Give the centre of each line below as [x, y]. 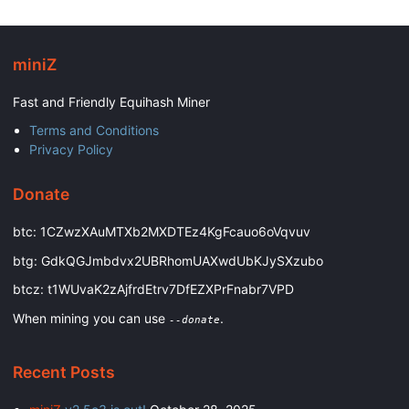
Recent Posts [64, 372]
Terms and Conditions [94, 131]
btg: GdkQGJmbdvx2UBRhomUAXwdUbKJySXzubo [168, 260]
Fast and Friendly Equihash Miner [111, 101]
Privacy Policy [71, 150]
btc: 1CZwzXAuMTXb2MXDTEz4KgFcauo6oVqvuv [162, 232]
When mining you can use [91, 318]
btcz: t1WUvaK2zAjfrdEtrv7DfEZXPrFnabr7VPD [153, 289]
